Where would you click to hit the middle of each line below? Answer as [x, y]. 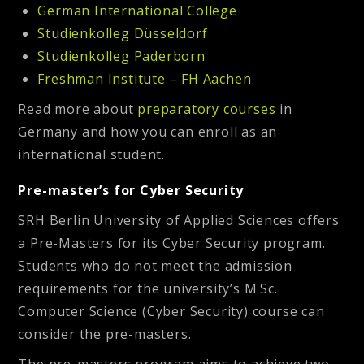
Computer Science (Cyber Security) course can [171, 311]
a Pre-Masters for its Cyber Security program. [172, 243]
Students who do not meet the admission [155, 265]
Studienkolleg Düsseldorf [123, 34]
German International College [137, 11]
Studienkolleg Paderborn [121, 56]
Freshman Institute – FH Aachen [145, 79]
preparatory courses [207, 109]
